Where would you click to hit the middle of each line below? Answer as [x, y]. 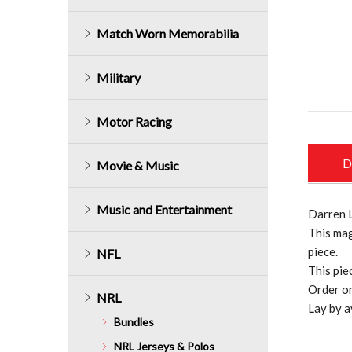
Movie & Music [138, 165]
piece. [323, 252]
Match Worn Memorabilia [168, 33]
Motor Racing [134, 121]
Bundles [134, 322]
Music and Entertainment [164, 209]
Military [119, 77]
